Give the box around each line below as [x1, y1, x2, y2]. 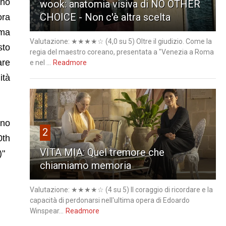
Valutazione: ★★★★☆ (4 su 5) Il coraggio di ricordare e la [29, 185, 213, 194]
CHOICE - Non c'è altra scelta [39, 11, 171, 23]
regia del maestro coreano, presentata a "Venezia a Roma [29, 47, 214, 56]
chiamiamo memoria [39, 159, 131, 172]
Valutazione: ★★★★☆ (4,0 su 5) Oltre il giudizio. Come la [29, 37, 212, 45]
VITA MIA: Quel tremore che [39, 146, 164, 158]
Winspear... [29, 206, 64, 215]
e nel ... [29, 58, 51, 67]
